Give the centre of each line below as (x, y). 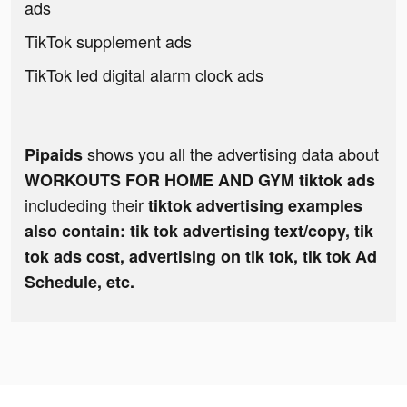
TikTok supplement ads (108, 41)
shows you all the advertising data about (231, 154)
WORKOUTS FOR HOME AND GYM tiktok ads (200, 180)
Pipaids (54, 155)
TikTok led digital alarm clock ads (144, 75)
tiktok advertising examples (255, 206)
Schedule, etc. (79, 282)
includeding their (86, 205)
